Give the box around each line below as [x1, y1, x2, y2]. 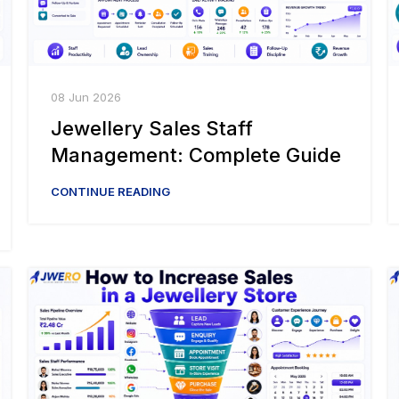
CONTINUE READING [51, 184, 170, 199]
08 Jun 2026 [51, 90, 121, 105]
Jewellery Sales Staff [51, 117, 253, 141]
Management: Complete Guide [51, 143, 341, 167]
